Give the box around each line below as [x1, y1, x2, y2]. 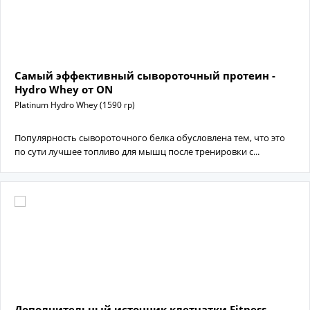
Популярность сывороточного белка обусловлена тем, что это [15, 131, 285, 144]
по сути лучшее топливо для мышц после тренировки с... [15, 145, 259, 158]
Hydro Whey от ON [15, 82, 113, 96]
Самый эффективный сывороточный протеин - [15, 69, 275, 82]
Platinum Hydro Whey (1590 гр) [15, 99, 135, 111]
